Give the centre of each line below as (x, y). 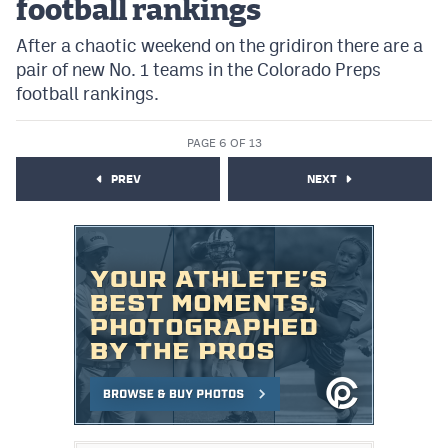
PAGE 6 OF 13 (224, 143)
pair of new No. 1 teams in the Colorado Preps (198, 69)
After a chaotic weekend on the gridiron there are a (219, 45)
